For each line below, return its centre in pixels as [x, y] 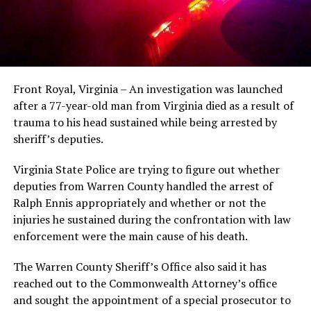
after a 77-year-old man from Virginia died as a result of [153, 105]
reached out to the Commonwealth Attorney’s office [145, 283]
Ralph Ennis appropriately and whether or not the [139, 202]
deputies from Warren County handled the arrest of [143, 186]
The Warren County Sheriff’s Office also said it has [140, 266]
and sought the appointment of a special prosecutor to [152, 300]
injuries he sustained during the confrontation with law [152, 219]
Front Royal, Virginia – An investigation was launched [148, 89]
